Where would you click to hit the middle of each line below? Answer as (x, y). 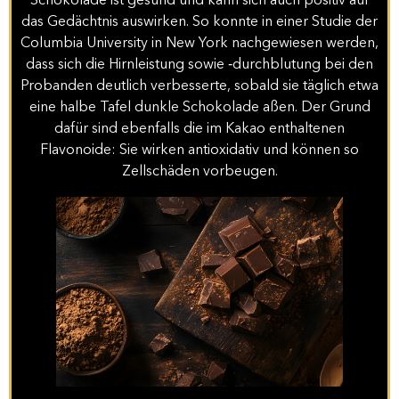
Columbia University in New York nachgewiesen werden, (199, 43)
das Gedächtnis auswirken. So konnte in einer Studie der (199, 22)
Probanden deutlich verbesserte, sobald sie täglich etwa (199, 86)
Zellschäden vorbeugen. (199, 171)
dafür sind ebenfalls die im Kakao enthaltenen (199, 129)
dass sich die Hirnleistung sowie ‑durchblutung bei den (199, 65)
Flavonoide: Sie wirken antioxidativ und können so (199, 150)
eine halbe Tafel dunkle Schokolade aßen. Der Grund (199, 107)
